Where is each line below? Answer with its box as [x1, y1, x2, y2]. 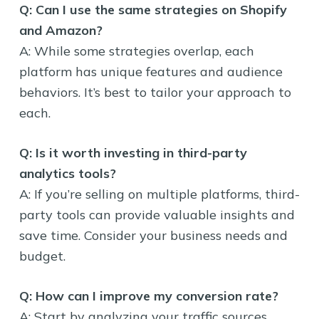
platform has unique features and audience [19, 63, 283, 80]
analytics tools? [19, 164, 116, 182]
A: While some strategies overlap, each [19, 42, 254, 59]
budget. [19, 247, 66, 264]
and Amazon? [19, 21, 103, 38]
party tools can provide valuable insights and [19, 206, 295, 223]
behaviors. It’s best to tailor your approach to [19, 83, 291, 100]
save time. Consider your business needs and [19, 226, 288, 244]
